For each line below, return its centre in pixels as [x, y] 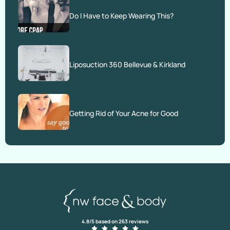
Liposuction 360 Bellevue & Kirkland [127, 64]
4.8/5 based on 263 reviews [115, 221]
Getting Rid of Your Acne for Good [124, 113]
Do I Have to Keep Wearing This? [121, 16]
